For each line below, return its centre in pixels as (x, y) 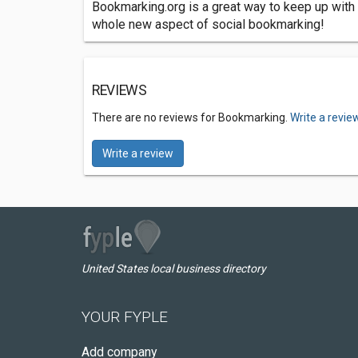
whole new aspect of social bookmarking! (208, 24)
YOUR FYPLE (125, 317)
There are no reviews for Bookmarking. (191, 117)
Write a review (138, 153)
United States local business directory (174, 268)
